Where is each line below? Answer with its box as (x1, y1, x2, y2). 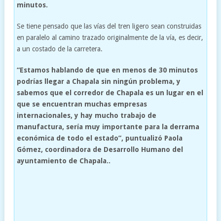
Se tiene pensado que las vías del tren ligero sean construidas (16, 22, 201, 30)
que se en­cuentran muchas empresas (16, 100, 147, 108)
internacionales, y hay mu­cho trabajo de (16, 111, 156, 119)
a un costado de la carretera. (16, 44, 103, 53)
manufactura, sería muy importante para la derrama (16, 122, 199, 131)
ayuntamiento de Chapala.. (16, 156, 110, 165)
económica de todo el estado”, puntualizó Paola (16, 134, 183, 142)
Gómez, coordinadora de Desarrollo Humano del (16, 145, 183, 153)
